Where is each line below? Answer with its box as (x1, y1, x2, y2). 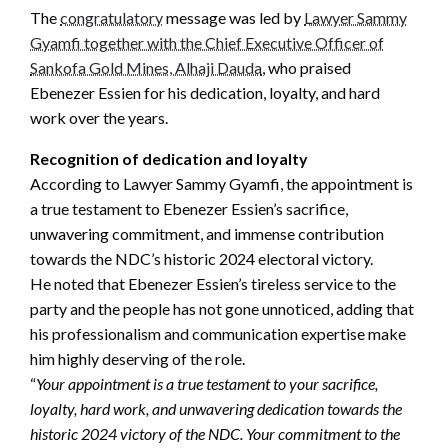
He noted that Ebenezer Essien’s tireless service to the (30, 273, 396, 293)
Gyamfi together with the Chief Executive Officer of (30, 32, 384, 52)
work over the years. (30, 107, 168, 127)
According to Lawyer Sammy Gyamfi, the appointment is (30, 173, 413, 193)
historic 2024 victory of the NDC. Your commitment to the (30, 423, 400, 443)
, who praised (262, 57, 351, 77)
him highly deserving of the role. (30, 348, 245, 368)
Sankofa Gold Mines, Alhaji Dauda (30, 57, 262, 77)
